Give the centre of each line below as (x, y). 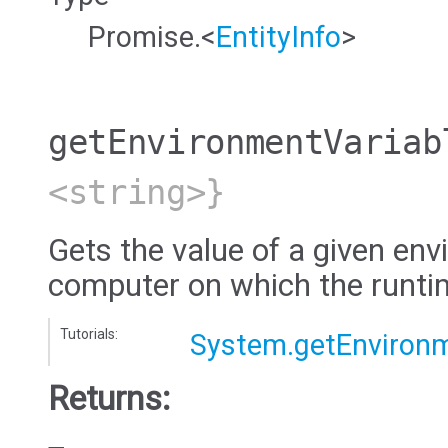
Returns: (109, 399)
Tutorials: (89, 334)
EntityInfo (278, 36)
